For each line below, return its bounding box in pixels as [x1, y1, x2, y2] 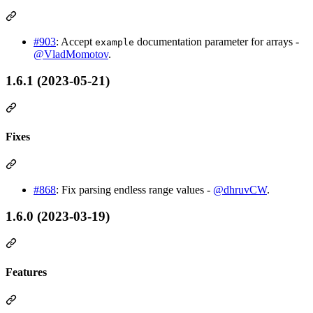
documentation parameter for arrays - [134, 35, 299, 48]
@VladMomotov [34, 48, 108, 60]
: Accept [56, 35, 95, 48]
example [95, 36, 134, 48]
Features [6, 266, 47, 279]
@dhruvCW [213, 183, 267, 196]
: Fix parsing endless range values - [56, 183, 213, 196]
